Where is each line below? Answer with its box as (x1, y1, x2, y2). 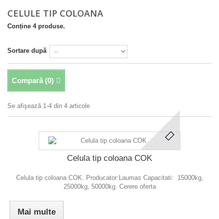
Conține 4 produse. (7, 22, 65, 30)
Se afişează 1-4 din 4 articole (7, 102, 90, 109)
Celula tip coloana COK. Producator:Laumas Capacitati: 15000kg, (16, 174, 203, 181)
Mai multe (17, 207, 56, 217)
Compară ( (12, 76, 47, 85)
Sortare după (7, 47, 46, 54)
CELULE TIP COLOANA (7, 7, 106, 19)
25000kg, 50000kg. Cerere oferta (63, 183, 156, 190)
